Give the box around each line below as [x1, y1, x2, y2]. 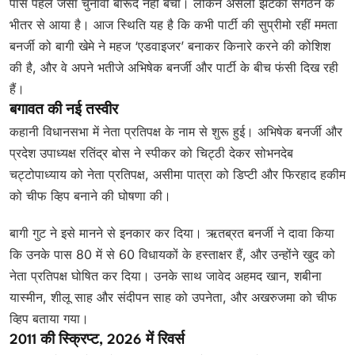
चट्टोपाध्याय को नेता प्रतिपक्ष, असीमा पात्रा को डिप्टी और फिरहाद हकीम [10, 166, 345, 182]
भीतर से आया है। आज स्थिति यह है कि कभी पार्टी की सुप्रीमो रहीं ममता [10, 16, 338, 32]
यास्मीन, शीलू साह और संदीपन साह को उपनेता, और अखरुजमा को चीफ [10, 288, 337, 305]
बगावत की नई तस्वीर [10, 103, 118, 117]
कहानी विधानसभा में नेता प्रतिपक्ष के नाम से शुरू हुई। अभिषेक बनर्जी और [10, 123, 342, 139]
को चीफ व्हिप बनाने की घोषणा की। [10, 187, 171, 204]
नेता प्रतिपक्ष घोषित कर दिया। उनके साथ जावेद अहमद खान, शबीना [10, 267, 322, 284]
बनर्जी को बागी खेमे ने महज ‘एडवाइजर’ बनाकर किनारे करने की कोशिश [10, 37, 330, 54]
